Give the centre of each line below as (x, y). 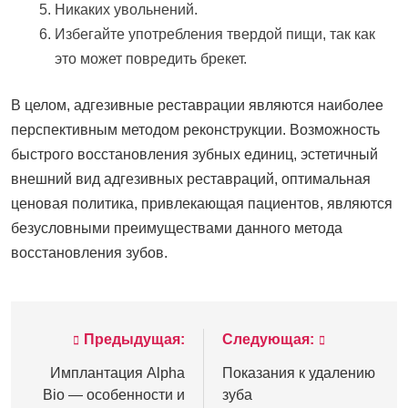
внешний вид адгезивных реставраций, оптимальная (191, 179)
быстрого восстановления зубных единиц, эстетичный (194, 155)
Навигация (84, 345)
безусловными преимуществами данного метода (177, 229)
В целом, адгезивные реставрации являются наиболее (197, 106)
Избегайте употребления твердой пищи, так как (215, 35)
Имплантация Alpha (117, 373)
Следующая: (268, 340)
